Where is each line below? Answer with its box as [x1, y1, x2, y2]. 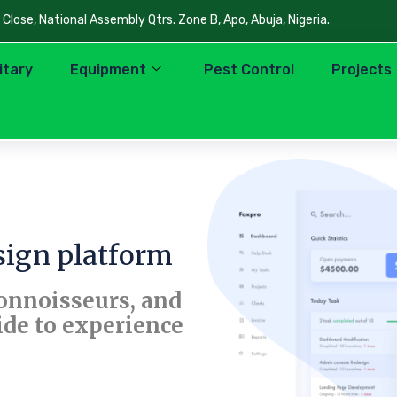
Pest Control [204, 60, 294, 78]
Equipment [70, 60, 146, 78]
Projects [331, 60, 392, 78]
